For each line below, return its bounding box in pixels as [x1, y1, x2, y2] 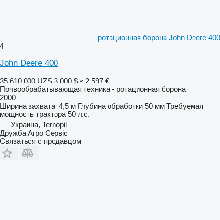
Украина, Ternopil [11, 120, 67, 129]
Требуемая [166, 101, 203, 110]
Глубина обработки [78, 101, 143, 110]
